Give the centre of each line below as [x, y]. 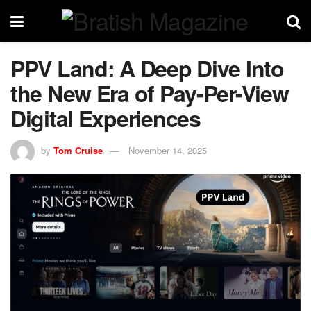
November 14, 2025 [168, 150]
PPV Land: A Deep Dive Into [147, 68]
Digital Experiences [106, 118]
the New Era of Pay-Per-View [150, 93]
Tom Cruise [78, 150]
